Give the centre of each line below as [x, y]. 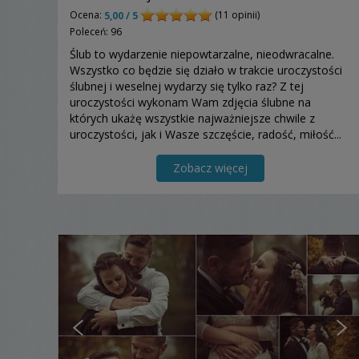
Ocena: [87, 14]
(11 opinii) [236, 14]
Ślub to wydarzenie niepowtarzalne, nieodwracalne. [202, 54]
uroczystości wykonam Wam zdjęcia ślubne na [190, 102]
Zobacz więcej [210, 167]
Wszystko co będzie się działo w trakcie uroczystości [206, 70]
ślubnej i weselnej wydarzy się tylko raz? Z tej [187, 86]
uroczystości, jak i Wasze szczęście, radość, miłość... [206, 134]
